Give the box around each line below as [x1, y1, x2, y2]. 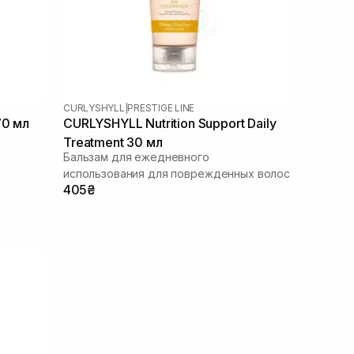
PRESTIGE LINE [127, 101, 195, 114]
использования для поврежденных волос [63, 166, 290, 180]
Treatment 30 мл [63, 134, 163, 150]
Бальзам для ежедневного [63, 149, 209, 164]
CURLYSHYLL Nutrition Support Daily [63, 115, 277, 131]
